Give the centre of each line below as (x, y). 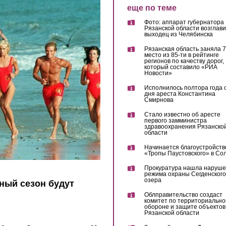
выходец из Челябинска (178, 35)
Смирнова (159, 100)
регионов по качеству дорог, (184, 61)
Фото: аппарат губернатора (184, 22)
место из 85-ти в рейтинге (181, 55)
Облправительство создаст (183, 195)
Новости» (158, 73)
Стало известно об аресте (182, 115)
